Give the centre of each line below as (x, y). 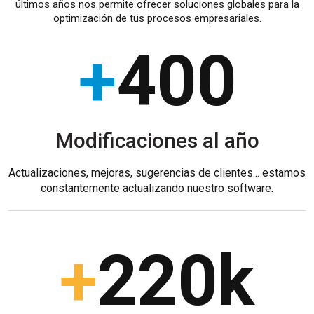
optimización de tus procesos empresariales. (157, 18)
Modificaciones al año (157, 141)
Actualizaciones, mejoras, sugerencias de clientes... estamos (157, 173)
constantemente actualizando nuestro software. (157, 188)
